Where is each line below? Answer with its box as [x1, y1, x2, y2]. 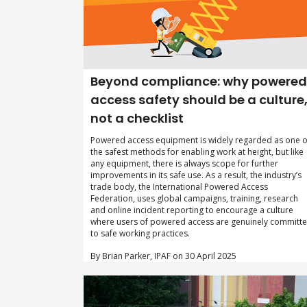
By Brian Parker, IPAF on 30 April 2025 [90, 249, 236, 262]
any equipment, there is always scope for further [90, 157, 278, 169]
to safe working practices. [90, 227, 190, 239]
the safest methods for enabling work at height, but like [90, 145, 304, 158]
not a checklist [90, 109, 184, 127]
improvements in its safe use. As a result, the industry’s [90, 169, 302, 181]
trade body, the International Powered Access [90, 180, 268, 193]
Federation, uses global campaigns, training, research [90, 192, 298, 204]
